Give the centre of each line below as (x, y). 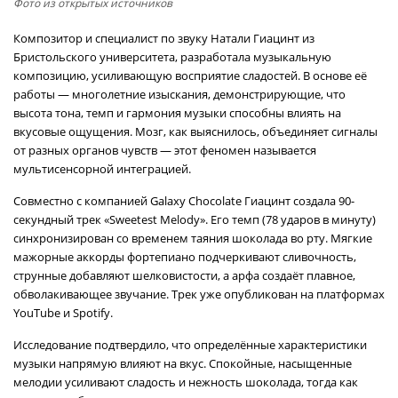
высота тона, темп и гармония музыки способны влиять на (177, 113)
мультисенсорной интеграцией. (102, 169)
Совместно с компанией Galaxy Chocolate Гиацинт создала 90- (184, 201)
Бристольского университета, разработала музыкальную (172, 57)
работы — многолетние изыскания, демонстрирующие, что (179, 94)
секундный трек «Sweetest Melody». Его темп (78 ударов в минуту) (195, 219)
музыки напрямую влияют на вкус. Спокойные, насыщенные (183, 363)
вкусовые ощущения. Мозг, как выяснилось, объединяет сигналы (195, 131)
